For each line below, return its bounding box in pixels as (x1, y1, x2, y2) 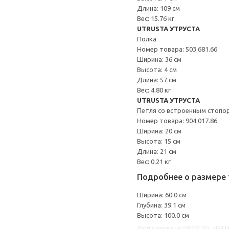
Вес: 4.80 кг (137, 86, 171, 94)
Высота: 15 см (137, 138, 180, 145)
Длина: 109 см (137, 5, 180, 12)
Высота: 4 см (137, 66, 177, 73)
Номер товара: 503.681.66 (137, 45, 217, 53)
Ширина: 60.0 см (137, 191, 187, 198)
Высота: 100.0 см (137, 212, 189, 219)
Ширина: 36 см (137, 56, 181, 63)
